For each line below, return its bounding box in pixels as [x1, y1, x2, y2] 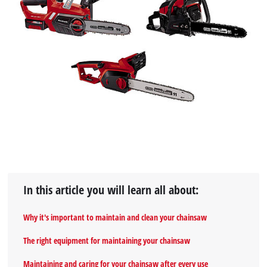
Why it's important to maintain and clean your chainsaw [23, 212, 207, 223]
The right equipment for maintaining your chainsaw [23, 235, 191, 247]
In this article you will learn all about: [23, 181, 199, 198]
